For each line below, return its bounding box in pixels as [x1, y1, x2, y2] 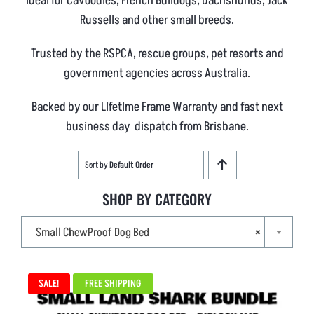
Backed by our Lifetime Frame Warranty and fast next [31, 97, 283, 116]
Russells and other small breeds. [80, 11, 234, 29]
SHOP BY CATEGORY [102, 188, 212, 210]
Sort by [84, 158, 109, 171]
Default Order [109, 158, 153, 171]
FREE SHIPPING [85, 276, 142, 290]
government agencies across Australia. [64, 64, 250, 82]
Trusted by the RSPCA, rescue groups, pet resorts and [30, 44, 284, 62]
